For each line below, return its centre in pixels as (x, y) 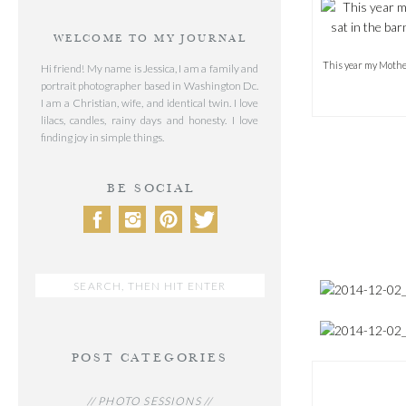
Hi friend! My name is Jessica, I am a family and (150, 68)
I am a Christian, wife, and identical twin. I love (150, 103)
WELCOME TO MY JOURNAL (150, 39)
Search (58, 282)
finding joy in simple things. (102, 137)
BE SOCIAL (151, 188)
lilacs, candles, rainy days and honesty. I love (150, 120)
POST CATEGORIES (150, 358)
